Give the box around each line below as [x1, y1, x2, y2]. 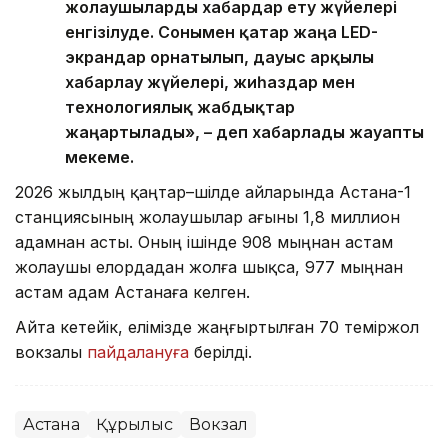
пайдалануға [87, 342, 194, 363]
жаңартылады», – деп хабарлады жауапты [65, 122, 424, 143]
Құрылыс [96, 415, 173, 435]
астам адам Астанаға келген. [15, 282, 250, 303]
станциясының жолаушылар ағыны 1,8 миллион [15, 207, 400, 228]
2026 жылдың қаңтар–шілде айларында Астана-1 [15, 182, 411, 203]
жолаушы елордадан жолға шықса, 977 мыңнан [15, 257, 403, 278]
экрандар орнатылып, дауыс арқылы [65, 47, 374, 68]
